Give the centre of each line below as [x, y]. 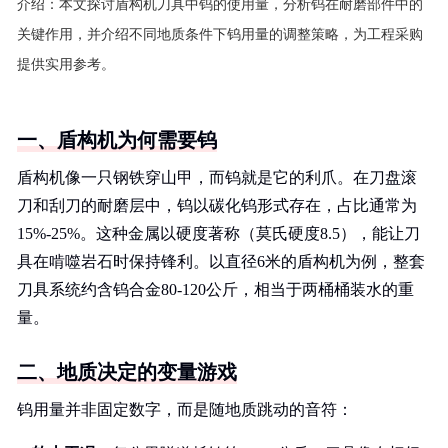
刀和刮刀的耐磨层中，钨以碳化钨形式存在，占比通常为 [217, 205]
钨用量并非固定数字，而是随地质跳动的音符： [185, 409]
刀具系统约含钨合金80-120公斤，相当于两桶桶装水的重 [215, 289]
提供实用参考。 [66, 64]
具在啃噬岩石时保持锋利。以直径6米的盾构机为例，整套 [221, 261]
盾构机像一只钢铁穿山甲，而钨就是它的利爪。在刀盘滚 [217, 177]
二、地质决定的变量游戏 [127, 372]
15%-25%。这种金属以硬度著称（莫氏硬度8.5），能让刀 [218, 233]
